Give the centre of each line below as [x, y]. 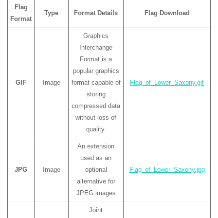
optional [96, 169]
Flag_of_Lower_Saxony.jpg [167, 169]
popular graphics [96, 71]
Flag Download [167, 13]
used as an [96, 158]
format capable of [96, 82]
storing [96, 94]
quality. [96, 129]
